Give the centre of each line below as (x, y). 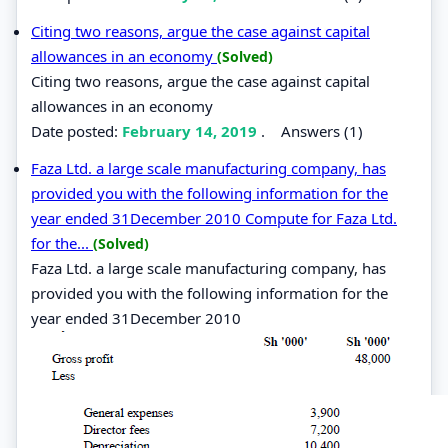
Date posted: (76, 130)
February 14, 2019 (191, 130)
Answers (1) (322, 130)
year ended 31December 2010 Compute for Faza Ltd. (214, 217)
